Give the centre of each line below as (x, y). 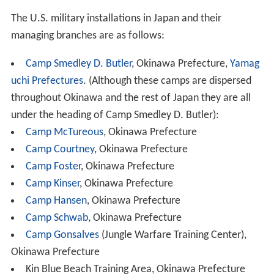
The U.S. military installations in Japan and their (116, 19)
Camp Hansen (56, 201)
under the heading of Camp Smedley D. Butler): (115, 116)
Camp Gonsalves (62, 235)
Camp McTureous (64, 133)
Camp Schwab (57, 218)
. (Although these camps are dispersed (167, 81)
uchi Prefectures (47, 81)
